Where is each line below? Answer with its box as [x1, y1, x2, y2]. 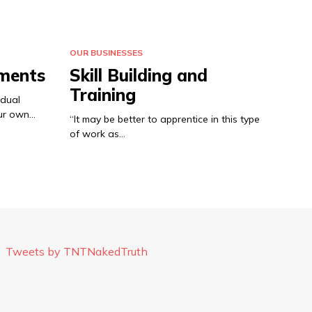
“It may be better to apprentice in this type [70, 112, 260, 125]
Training [70, 84, 136, 105]
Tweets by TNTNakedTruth [5, 244, 148, 258]
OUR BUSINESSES [70, 47, 143, 58]
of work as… [70, 127, 125, 140]
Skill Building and [70, 64, 208, 86]
